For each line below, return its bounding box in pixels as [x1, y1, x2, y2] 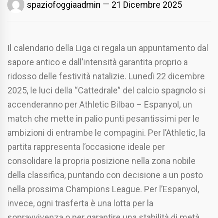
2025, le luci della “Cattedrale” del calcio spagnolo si [7, 85, 205, 96]
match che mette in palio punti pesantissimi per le [7, 113, 200, 124]
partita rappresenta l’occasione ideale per [7, 142, 165, 152]
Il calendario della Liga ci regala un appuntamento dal [7, 43, 208, 54]
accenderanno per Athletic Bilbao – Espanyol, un [7, 99, 192, 110]
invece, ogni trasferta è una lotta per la [7, 198, 153, 209]
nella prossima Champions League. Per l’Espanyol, [7, 184, 199, 195]
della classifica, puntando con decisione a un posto [7, 170, 203, 181]
